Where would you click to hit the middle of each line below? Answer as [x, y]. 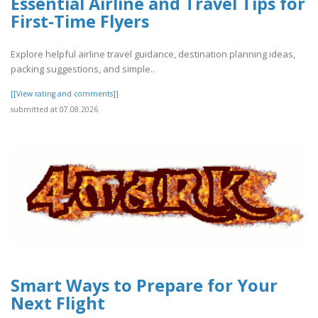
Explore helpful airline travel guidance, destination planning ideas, [153, 54]
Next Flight [58, 303]
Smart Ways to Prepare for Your [144, 285]
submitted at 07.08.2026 [54, 110]
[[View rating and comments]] [65, 94]
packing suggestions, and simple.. [83, 69]
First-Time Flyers [80, 21]
